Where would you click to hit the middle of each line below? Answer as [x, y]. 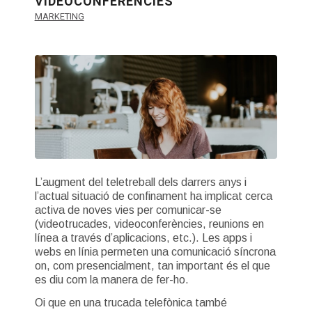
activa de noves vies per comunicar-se [128, 210]
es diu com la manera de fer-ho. [111, 279]
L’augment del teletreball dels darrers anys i [140, 182]
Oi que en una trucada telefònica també [131, 303]
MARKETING [59, 16]
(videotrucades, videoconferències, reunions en [149, 224]
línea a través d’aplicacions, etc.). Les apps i [143, 237]
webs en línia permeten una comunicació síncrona [155, 251]
